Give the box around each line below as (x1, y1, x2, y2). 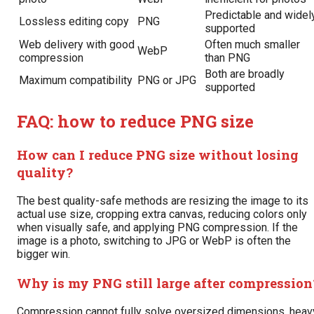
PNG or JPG (137, 73, 196, 87)
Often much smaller (205, 37, 300, 51)
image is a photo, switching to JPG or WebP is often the (17, 234, 291, 248)
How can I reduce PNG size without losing (17, 146, 299, 164)
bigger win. (17, 247, 70, 261)
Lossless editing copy (19, 14, 129, 28)
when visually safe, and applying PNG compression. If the (17, 221, 298, 235)
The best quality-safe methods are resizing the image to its (17, 194, 308, 208)
